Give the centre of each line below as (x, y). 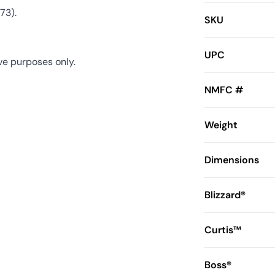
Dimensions (231, 160)
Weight (221, 125)
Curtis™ (223, 230)
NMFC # (223, 90)
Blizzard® (225, 195)
